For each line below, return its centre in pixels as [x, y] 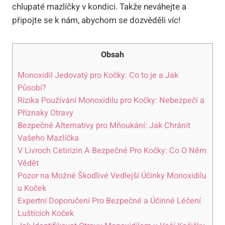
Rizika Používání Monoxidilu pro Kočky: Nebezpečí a [111, 100]
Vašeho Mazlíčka [48, 138]
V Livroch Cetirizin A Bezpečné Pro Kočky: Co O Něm [112, 150]
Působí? [32, 88]
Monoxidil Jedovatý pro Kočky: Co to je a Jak [98, 75]
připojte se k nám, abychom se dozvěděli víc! [96, 20]
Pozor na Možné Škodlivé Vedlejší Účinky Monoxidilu [112, 176]
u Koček [32, 188]
